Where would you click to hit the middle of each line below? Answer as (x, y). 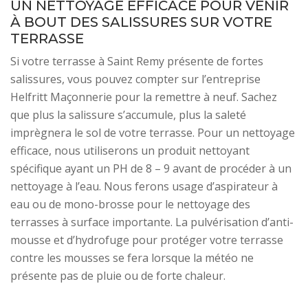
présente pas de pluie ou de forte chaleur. (118, 276)
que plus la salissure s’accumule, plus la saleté (128, 115)
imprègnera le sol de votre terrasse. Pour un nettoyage (153, 133)
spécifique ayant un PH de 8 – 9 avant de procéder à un (151, 168)
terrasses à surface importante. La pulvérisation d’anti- (152, 222)
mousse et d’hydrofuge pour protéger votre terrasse (147, 240)
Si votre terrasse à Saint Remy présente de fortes (137, 61)
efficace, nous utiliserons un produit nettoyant (130, 151)
